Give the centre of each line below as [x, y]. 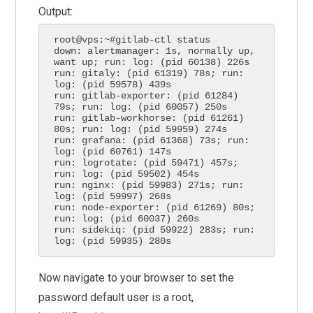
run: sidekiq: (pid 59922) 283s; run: [155, 230]
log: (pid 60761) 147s [113, 151]
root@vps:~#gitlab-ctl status [132, 39]
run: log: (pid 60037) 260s [127, 218]
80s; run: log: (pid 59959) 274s [141, 129]
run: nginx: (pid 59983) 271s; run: [149, 185]
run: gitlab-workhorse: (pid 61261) [149, 118]
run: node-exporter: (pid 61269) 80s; [155, 207]
